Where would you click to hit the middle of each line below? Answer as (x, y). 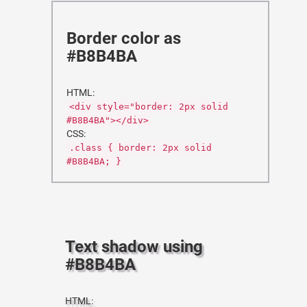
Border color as (124, 38)
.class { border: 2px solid (140, 148)
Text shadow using (134, 247)
